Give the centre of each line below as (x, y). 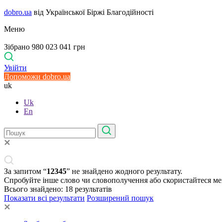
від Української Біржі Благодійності (93, 12)
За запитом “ (25, 171)
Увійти (15, 68)
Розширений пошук (120, 198)
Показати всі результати (44, 198)
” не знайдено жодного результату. (124, 171)
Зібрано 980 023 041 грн (45, 47)
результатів (93, 189)
